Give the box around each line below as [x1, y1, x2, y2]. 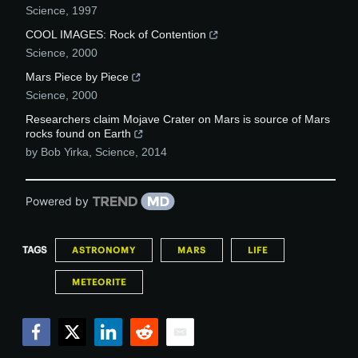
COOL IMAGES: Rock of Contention [26, 28, 206, 42]
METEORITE [72, 276, 126, 288]
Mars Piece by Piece [26, 70, 129, 84]
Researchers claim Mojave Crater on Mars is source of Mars [26, 113, 330, 126]
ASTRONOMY [72, 245, 136, 257]
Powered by [26, 194, 89, 209]
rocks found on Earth [26, 127, 131, 141]
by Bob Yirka [26, 145, 89, 159]
